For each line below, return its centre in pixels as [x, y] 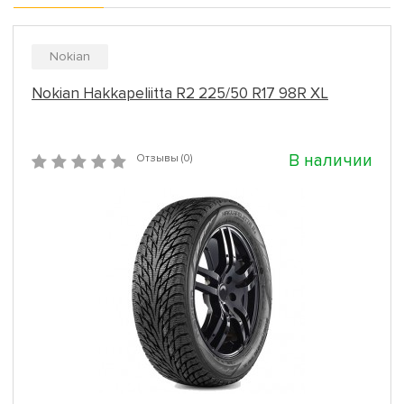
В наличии [331, 161]
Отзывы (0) [164, 158]
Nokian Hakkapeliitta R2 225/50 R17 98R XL [180, 93]
